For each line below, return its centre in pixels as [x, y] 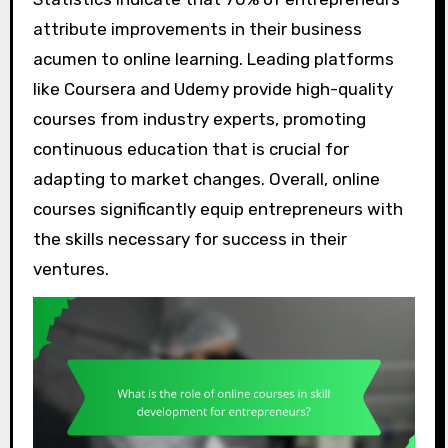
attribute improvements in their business [197, 28]
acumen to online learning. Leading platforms [213, 58]
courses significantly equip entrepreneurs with [217, 208]
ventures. [70, 268]
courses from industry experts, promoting [199, 118]
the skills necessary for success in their [189, 238]
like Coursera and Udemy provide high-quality [212, 88]
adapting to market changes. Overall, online [206, 178]
